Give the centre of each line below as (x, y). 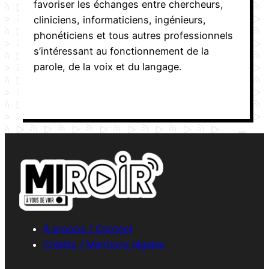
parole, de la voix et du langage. (107, 66)
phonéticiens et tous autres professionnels (133, 35)
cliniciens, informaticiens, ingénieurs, (120, 20)
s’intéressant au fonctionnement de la (121, 51)
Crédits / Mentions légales (104, 244)
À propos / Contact (88, 228)
